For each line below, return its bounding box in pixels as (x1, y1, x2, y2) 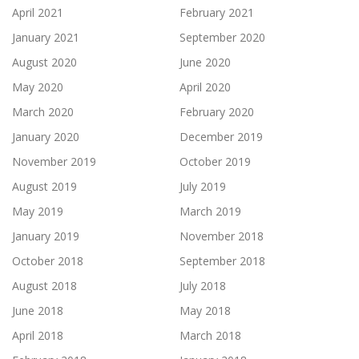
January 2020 (12, 128, 79, 144)
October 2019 (179, 153, 251, 169)
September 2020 (179, 29, 265, 45)
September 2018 (179, 252, 265, 268)
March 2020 (12, 103, 74, 119)
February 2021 (179, 4, 254, 20)
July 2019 (179, 178, 226, 194)
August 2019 (12, 178, 77, 194)
